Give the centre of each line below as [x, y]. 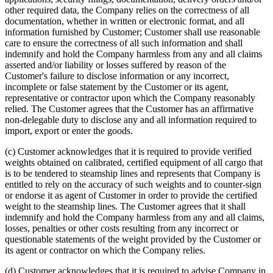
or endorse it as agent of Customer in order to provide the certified [131, 195]
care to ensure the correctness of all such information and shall [124, 43]
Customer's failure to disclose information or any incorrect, [117, 76]
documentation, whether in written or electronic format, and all [125, 21]
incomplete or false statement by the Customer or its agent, [117, 87]
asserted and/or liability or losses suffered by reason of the [115, 65]
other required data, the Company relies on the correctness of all [127, 10]
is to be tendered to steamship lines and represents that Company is [133, 173]
